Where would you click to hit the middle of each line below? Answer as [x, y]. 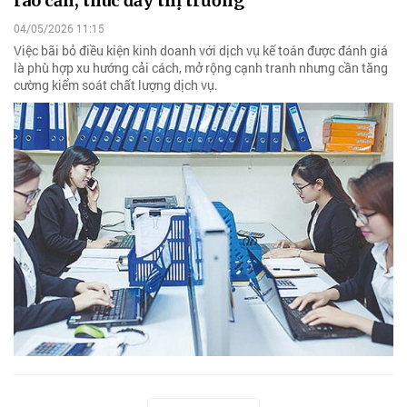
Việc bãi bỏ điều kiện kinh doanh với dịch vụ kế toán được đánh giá [201, 51]
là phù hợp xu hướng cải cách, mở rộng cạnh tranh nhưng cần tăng [201, 68]
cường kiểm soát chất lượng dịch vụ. [116, 85]
